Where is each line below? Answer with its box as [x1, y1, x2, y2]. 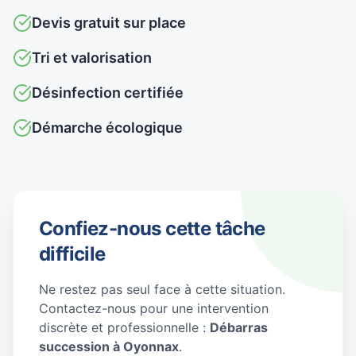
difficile [39, 242, 106, 265]
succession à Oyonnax [39, 339, 179, 354]
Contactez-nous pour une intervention [39, 300, 269, 316]
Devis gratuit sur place [32, 14, 186, 31]
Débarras [210, 319, 268, 335]
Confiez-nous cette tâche [39, 217, 265, 240]
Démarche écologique [32, 119, 183, 136]
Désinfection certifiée [32, 84, 184, 101]
